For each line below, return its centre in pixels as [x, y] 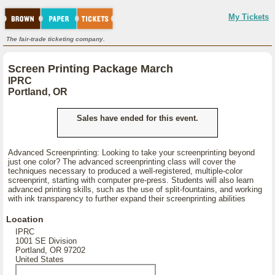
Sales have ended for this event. [137, 118]
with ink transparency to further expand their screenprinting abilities [127, 199]
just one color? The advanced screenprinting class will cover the [122, 162]
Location [25, 219]
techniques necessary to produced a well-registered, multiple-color [125, 171]
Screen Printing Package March [91, 69]
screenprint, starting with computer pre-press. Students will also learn [131, 180]
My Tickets [249, 17]
